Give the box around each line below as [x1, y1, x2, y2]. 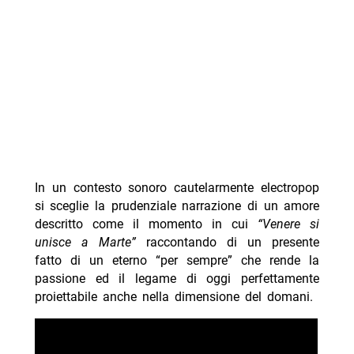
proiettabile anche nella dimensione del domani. [34, 289, 313, 304]
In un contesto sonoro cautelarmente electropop [34, 180, 320, 195]
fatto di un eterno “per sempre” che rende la [34, 253, 320, 268]
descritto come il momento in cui [34, 217, 258, 232]
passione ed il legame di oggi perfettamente [34, 271, 320, 286]
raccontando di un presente [146, 235, 320, 250]
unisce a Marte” [34, 235, 146, 250]
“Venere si [258, 217, 320, 232]
